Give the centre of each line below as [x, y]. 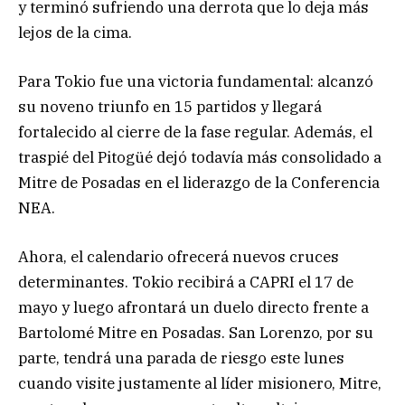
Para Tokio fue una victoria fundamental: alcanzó [196, 82]
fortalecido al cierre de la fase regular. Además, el [195, 132]
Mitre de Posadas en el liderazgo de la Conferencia [199, 183]
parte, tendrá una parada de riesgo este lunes [181, 358]
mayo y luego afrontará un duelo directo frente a [193, 308]
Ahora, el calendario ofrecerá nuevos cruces [179, 257]
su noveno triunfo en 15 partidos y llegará [170, 107]
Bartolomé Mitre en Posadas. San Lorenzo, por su [196, 333]
